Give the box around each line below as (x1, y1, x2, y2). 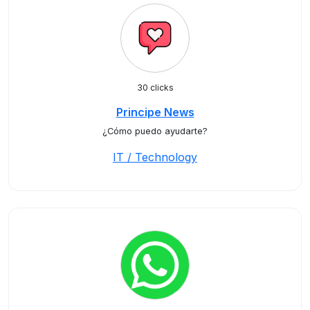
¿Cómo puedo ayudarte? (102, 126, 208, 136)
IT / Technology (113, 150, 197, 164)
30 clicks (136, 82, 174, 93)
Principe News (116, 105, 194, 119)
